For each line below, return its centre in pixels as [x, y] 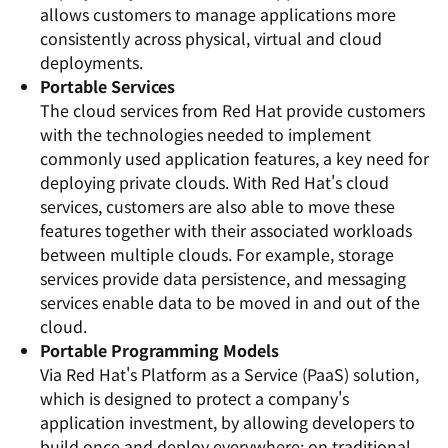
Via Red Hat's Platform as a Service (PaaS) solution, [229, 374]
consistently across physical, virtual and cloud [211, 38]
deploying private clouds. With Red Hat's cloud [214, 182]
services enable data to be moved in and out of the [230, 302]
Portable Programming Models [159, 350]
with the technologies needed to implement [205, 134]
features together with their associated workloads [226, 230]
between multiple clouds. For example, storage [217, 254]
